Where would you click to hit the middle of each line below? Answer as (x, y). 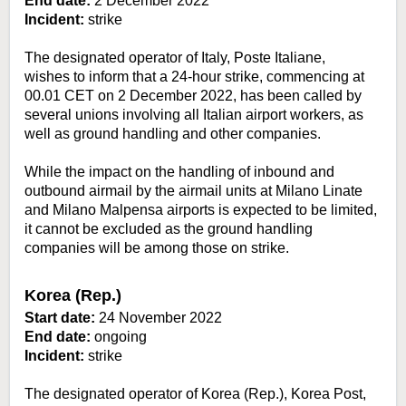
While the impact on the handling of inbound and (179, 172)
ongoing (119, 337)
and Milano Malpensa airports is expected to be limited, (201, 210)
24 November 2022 (159, 318)
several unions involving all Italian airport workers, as (194, 115)
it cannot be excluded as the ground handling (169, 229)
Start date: (60, 318)
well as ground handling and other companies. (173, 134)
